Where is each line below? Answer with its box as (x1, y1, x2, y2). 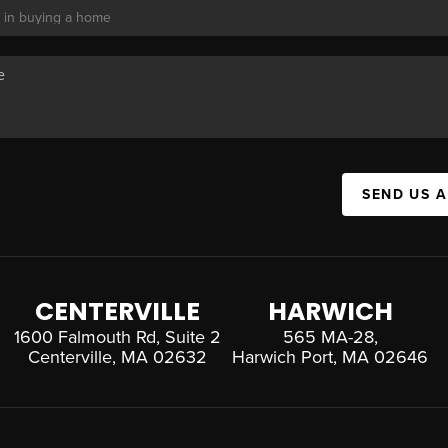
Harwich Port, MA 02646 (232, 345, 429, 368)
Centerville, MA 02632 (28, 345, 208, 368)
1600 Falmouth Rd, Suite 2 (14, 325, 222, 348)
